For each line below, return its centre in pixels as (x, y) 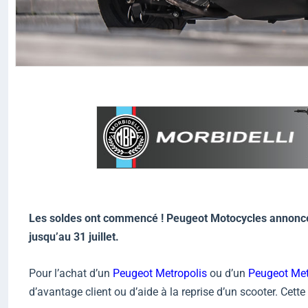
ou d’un (228, 273)
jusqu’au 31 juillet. (74, 236)
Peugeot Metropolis (160, 273)
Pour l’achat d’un (69, 273)
